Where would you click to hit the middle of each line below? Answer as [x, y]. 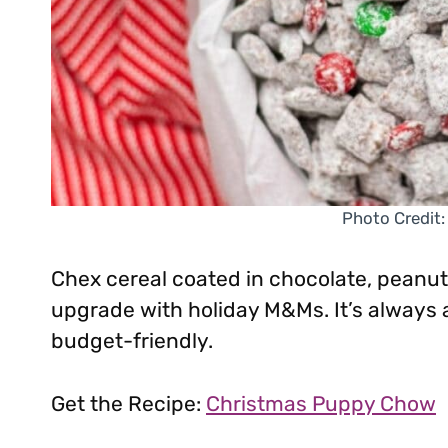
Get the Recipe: [128, 403]
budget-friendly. [132, 340]
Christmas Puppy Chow [321, 403]
